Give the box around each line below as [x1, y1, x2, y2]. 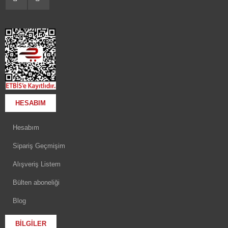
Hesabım [13, 124, 39, 132]
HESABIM [15, 99, 46, 107]
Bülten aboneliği [13, 179, 60, 187]
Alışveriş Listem [13, 160, 61, 168]
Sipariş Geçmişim [13, 142, 65, 150]
